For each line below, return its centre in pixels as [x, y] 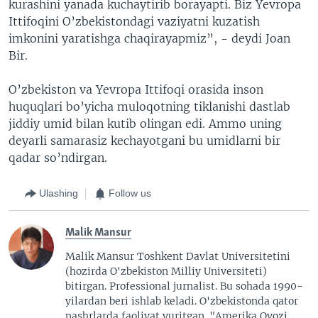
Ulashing [59, 193]
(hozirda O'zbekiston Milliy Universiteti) [166, 271]
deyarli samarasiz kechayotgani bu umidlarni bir [144, 140]
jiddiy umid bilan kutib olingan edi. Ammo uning [145, 123]
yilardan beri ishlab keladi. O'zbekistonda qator [182, 301]
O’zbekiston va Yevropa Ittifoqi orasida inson [136, 89]
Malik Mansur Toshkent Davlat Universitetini [178, 256]
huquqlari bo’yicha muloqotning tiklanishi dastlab [149, 106]
